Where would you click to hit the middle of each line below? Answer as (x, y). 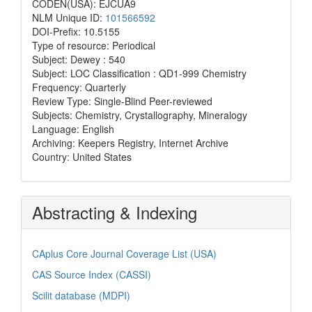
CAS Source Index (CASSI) (92, 275)
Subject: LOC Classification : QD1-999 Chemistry (139, 73)
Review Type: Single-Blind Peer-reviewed (122, 101)
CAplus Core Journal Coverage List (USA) (124, 254)
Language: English (73, 129)
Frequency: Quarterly (79, 87)
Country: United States (82, 157)
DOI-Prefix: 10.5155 (76, 32)
